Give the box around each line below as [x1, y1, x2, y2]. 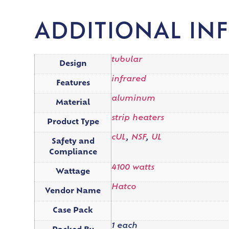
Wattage [56, 168, 90, 176]
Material [56, 99, 90, 107]
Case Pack [53, 207, 94, 215]
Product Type [47, 118, 99, 126]
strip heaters [111, 114, 165, 122]
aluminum [111, 95, 156, 103]
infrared [111, 75, 147, 83]
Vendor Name [45, 187, 101, 195]
